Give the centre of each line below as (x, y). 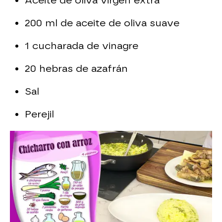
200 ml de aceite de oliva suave (102, 23)
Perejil (39, 114)
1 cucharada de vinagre (82, 46)
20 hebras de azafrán (76, 68)
